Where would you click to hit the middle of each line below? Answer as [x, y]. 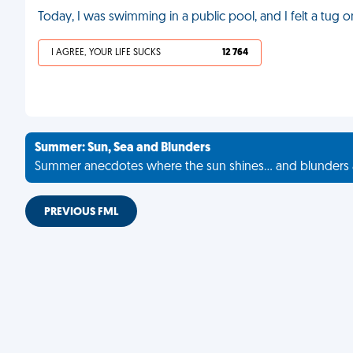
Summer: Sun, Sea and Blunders [123, 148]
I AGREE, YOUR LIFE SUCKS [106, 53]
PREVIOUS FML [81, 212]
